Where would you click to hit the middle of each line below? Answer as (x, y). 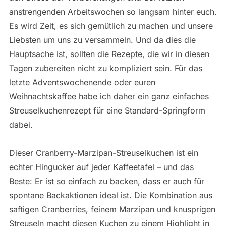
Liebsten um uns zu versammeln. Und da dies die (102, 40)
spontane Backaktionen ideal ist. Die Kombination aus (110, 195)
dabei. (21, 124)
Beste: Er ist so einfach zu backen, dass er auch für (106, 181)
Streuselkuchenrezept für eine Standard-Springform (107, 110)
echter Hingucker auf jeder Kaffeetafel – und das (101, 167)
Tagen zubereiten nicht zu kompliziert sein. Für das (105, 68)
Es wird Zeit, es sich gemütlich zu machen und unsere (111, 25)
